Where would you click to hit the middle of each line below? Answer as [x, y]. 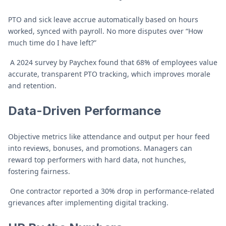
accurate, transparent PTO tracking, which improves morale [109, 74]
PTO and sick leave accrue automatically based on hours [103, 19]
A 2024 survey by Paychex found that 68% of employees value [113, 62]
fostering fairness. [39, 171]
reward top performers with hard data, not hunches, [97, 160]
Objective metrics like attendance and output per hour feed [109, 136]
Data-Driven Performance [84, 111]
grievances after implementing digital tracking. [89, 203]
